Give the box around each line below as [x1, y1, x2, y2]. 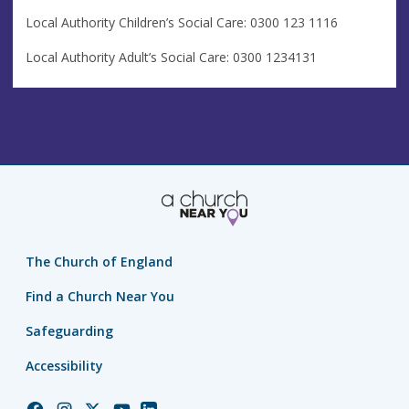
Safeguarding [26, 322, 113, 341]
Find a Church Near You [26, 288, 174, 306]
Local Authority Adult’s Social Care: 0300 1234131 [26, 47, 317, 66]
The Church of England [26, 253, 173, 271]
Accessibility [26, 357, 103, 375]
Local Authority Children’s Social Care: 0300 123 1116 [26, 13, 338, 31]
